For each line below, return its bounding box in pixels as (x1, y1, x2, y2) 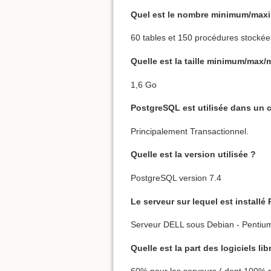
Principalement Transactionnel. (131, 126, 249, 136)
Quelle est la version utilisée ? (131, 149, 256, 160)
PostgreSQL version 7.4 (131, 173, 221, 183)
